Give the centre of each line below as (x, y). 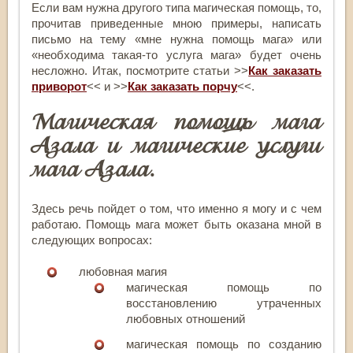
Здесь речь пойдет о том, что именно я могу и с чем (176, 208)
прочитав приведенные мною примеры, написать (176, 23)
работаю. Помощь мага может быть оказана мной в (176, 224)
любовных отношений (186, 318)
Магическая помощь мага (176, 121)
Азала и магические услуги (176, 145)
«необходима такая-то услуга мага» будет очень (176, 54)
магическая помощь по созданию (224, 344)
